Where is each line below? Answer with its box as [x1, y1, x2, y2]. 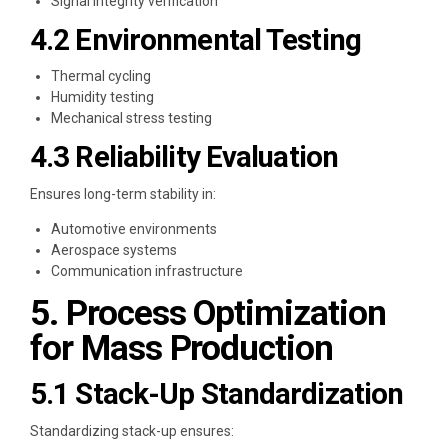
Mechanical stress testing [51, 110, 212, 127]
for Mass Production [30, 328, 334, 370]
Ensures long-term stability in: [30, 186, 216, 203]
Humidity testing [51, 89, 154, 106]
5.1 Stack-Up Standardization [30, 377, 404, 412]
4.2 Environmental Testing [30, 22, 361, 57]
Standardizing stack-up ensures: [30, 422, 234, 439]
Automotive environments [51, 221, 217, 238]
